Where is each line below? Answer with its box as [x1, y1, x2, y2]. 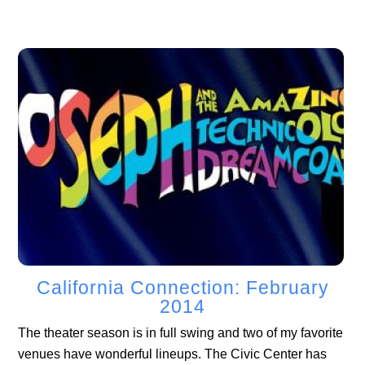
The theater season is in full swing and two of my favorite [18, 325, 344, 340]
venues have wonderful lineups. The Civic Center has [18, 346, 328, 361]
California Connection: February [36, 277, 329, 299]
